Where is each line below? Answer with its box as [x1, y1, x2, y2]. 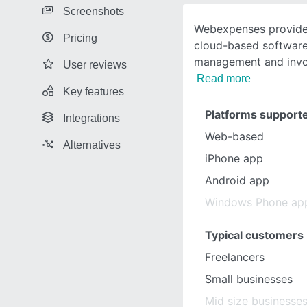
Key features [63, 85, 124, 97]
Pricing [63, 32, 97, 44]
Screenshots [63, 5, 124, 17]
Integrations [63, 112, 120, 124]
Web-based [205, 130, 264, 143]
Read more [197, 73, 251, 84]
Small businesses [205, 272, 293, 286]
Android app [205, 173, 269, 187]
